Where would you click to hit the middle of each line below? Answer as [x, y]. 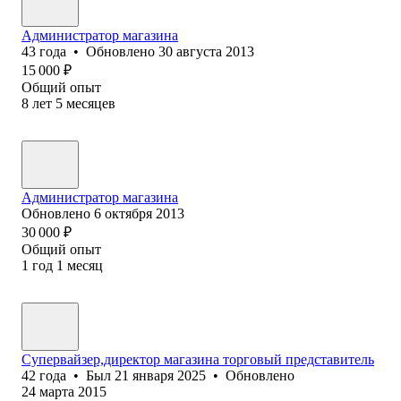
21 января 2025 [160, 375]
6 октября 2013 [139, 213]
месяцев [91, 103]
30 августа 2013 [206, 51]
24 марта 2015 [64, 391]
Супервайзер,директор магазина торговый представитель [198, 359]
